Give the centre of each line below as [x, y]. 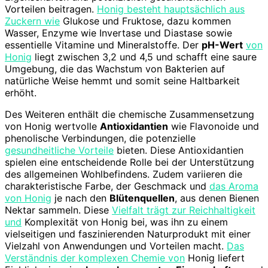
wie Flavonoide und [214, 126]
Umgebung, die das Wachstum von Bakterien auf [115, 68]
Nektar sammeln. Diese [58, 210]
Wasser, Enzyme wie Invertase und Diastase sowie [118, 33]
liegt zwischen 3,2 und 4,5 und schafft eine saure [144, 57]
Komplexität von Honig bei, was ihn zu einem [125, 222]
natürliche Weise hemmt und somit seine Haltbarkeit [122, 80]
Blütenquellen [142, 198]
